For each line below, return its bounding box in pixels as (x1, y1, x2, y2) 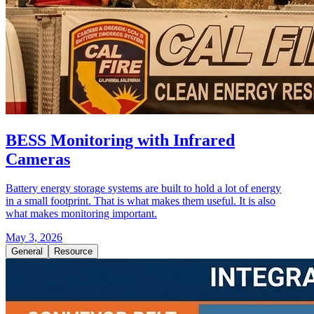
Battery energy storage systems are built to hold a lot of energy (6, 182, 281, 195)
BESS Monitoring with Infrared (6, 130, 235, 149)
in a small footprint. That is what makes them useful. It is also (6, 195, 275, 207)
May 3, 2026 (6, 231, 62, 244)
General (11, 246, 43, 257)
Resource (54, 246, 93, 257)
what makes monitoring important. (6, 207, 157, 220)
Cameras (6, 149, 70, 168)
